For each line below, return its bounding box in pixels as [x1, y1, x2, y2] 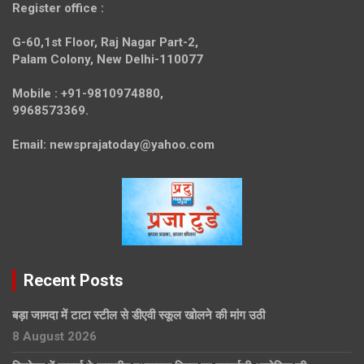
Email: [12, 136, 46, 152]
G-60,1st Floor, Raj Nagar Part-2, [12, 34, 198, 50]
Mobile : [12, 85, 58, 101]
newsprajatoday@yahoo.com [46, 136, 214, 152]
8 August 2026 [12, 328, 97, 344]
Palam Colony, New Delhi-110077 [12, 51, 203, 67]
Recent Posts [24, 270, 123, 290]
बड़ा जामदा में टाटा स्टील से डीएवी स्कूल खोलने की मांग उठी [12, 307, 265, 323]
